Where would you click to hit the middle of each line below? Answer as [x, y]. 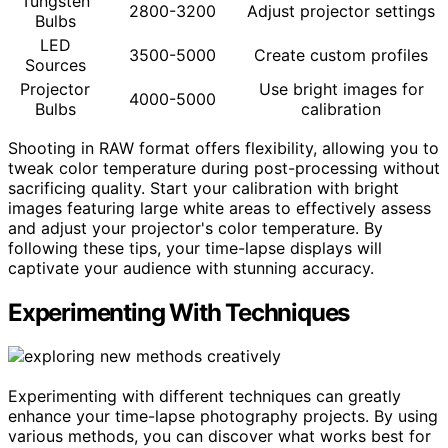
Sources [55, 64]
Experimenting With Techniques [179, 312]
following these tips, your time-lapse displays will [195, 247]
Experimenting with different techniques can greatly [204, 396]
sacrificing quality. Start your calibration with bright [203, 187]
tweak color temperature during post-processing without [224, 167]
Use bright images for [341, 88]
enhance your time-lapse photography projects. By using [223, 416]
